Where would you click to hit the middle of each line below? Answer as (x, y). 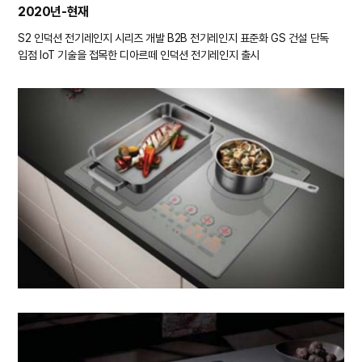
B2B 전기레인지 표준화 (216, 38)
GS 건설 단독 (298, 38)
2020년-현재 (53, 12)
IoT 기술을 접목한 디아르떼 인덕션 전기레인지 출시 (148, 55)
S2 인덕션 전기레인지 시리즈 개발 (91, 38)
